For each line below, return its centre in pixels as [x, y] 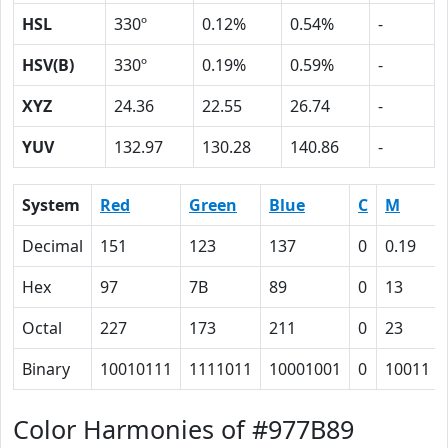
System [51, 205]
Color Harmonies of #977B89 [183, 429]
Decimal [52, 246]
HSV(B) [48, 65]
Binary [46, 369]
